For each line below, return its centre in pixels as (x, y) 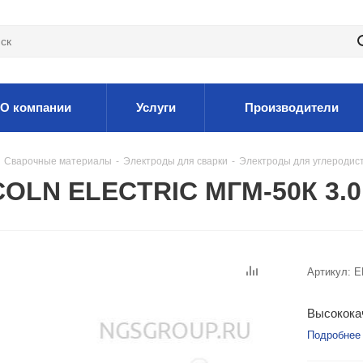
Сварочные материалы (58, 161)
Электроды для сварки (175, 161)
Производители (292, 107)
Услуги (156, 107)
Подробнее (334, 335)
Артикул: (329, 272)
